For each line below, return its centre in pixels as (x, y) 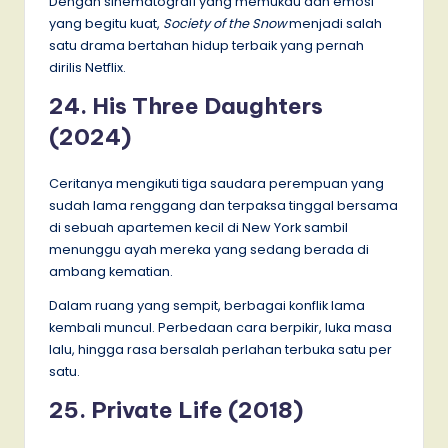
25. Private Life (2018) (176, 409)
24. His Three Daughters (186, 105)
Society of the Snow (224, 23)
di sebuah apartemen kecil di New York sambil (198, 227)
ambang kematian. (111, 271)
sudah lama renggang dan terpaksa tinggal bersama (223, 205)
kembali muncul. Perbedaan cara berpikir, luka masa (220, 327)
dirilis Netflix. (87, 67)
